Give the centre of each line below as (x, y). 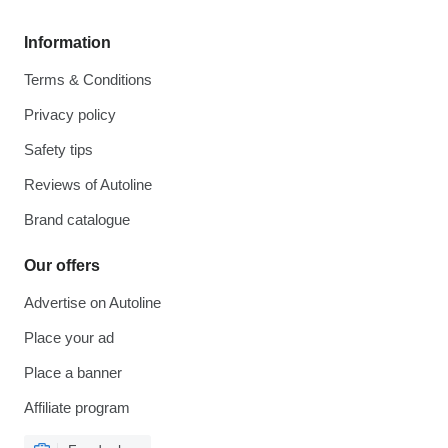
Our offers (62, 265)
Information (67, 42)
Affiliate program (77, 407)
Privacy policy (70, 114)
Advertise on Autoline (92, 302)
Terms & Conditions (88, 79)
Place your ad (69, 337)
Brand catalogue (77, 219)
